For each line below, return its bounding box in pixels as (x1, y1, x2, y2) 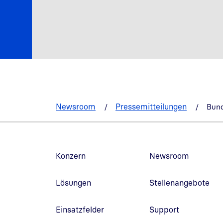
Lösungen (56, 177, 91, 188)
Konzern (56, 150, 86, 161)
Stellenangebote (149, 177, 210, 188)
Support (149, 204, 179, 215)
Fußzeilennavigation (50, 142, 121, 152)
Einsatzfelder (56, 204, 104, 215)
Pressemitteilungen (115, 101, 187, 111)
